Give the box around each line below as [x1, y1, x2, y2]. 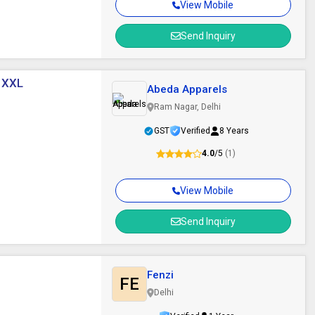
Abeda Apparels [146, 83, 227, 96]
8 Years [219, 126, 249, 136]
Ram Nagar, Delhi [153, 102, 221, 112]
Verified [180, 126, 210, 136]
